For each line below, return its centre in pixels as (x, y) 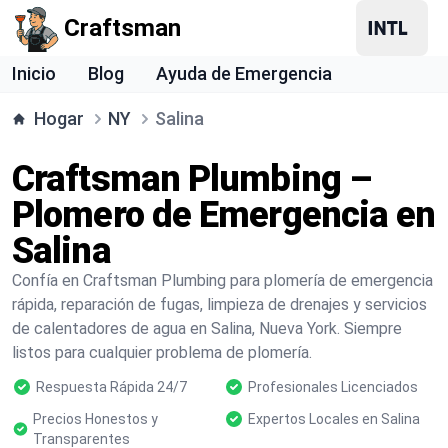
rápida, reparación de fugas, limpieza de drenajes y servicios (219, 304)
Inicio (34, 73)
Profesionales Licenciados (333, 387)
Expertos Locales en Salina (334, 419)
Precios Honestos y (95, 419)
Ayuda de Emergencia (244, 73)
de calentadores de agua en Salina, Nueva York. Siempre (207, 328)
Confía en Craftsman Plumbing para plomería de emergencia (222, 280)
